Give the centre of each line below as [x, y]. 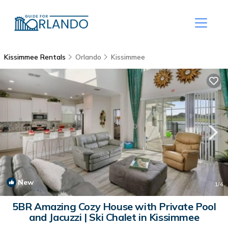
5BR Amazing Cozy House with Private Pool [114, 206]
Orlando [88, 57]
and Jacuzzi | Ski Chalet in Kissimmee [114, 217]
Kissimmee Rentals [36, 57]
